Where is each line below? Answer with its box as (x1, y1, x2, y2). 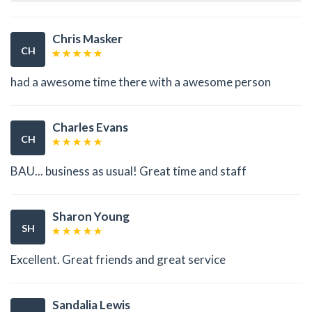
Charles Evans (52, 120, 128, 135)
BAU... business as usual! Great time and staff (10, 163, 247, 178)
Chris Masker (52, 31, 123, 46)
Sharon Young (52, 208, 130, 224)
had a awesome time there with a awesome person (10, 75, 271, 90)
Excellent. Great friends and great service (10, 252, 226, 267)
